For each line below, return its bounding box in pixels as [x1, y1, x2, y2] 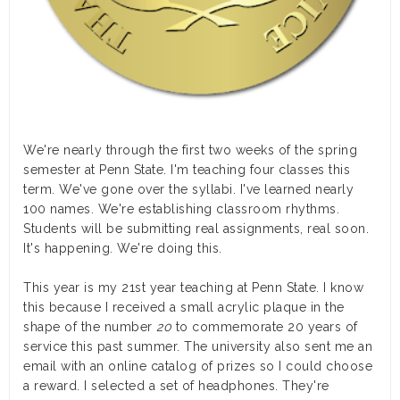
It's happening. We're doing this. [23, 241, 222, 256]
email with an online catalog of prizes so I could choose [23, 359, 372, 374]
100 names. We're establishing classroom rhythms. [23, 202, 339, 217]
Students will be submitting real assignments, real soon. [23, 221, 369, 237]
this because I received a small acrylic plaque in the [23, 300, 345, 315]
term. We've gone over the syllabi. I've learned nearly [23, 182, 354, 197]
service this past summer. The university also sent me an [23, 339, 372, 354]
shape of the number [23, 320, 156, 335]
